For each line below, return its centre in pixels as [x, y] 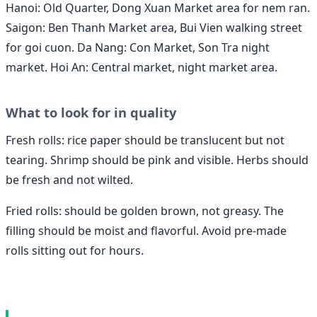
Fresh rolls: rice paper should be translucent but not [145, 140]
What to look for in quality [91, 112]
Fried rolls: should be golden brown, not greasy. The [145, 211]
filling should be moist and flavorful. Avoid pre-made [146, 230]
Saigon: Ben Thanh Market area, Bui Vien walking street [154, 28]
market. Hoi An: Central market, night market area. [142, 68]
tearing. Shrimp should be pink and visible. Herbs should [157, 160]
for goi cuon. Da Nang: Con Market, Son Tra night [138, 48]
